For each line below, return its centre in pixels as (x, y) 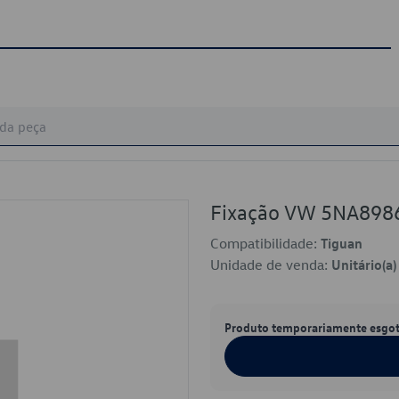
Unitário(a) (364, 265)
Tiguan (342, 243)
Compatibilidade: (265, 243)
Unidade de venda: (271, 265)
